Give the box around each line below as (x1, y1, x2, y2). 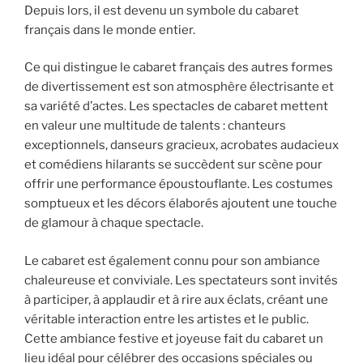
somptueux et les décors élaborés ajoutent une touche (24, 196, 337, 211)
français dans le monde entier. (24, 22, 195, 37)
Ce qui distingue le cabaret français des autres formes (24, 60, 333, 75)
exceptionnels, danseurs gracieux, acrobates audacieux (24, 138, 339, 153)
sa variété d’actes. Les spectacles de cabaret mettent (24, 99, 328, 114)
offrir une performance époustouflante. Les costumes (24, 177, 333, 192)
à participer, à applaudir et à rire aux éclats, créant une (24, 292, 328, 307)
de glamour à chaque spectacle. (24, 216, 203, 231)
